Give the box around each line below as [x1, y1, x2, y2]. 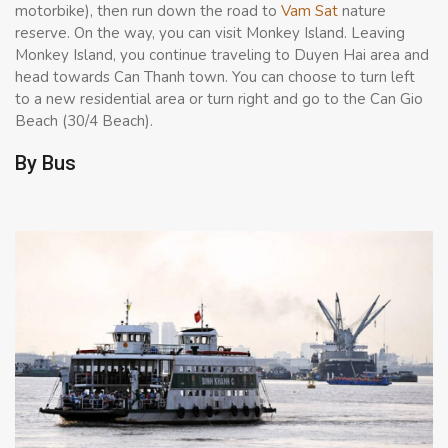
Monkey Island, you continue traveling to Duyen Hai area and [15, 44, 429, 65]
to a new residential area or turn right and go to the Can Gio [15, 88, 423, 109]
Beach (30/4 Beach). [15, 110, 153, 131]
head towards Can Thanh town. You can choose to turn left [15, 66, 415, 87]
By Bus [15, 150, 76, 175]
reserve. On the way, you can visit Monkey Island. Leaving [15, 22, 405, 43]
